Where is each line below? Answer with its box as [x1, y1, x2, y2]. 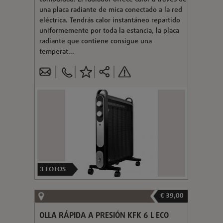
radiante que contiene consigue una [39, 36, 152, 47]
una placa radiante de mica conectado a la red [39, 4, 182, 15]
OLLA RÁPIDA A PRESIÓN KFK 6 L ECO [39, 210, 169, 222]
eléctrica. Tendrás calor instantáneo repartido [39, 15, 180, 26]
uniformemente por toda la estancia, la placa [39, 25, 179, 36]
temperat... [39, 46, 74, 57]
